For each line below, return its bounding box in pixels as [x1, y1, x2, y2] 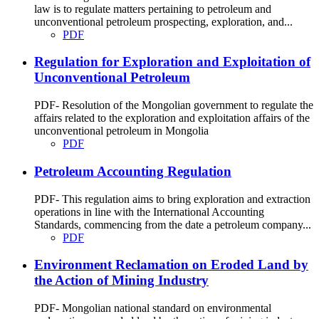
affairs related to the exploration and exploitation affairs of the [34, 112, 310, 125]
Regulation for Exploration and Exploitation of [34, 54, 310, 70]
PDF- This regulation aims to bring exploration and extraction [34, 192, 310, 205]
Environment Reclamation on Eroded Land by [34, 257, 308, 273]
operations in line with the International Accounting [34, 205, 264, 218]
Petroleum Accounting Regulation [34, 163, 231, 179]
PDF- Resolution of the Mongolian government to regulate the [34, 99, 313, 112]
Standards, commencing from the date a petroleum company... [34, 218, 311, 231]
